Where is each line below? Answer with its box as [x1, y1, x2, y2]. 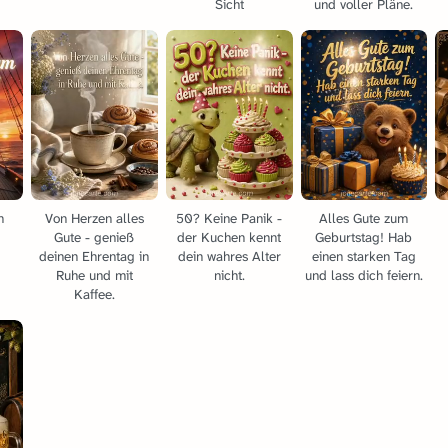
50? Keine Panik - [176, 209, 283, 227]
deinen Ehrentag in [39, 247, 150, 265]
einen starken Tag [311, 247, 416, 265]
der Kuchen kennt [177, 228, 282, 246]
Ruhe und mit [55, 266, 133, 284]
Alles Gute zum [319, 209, 409, 227]
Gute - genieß [54, 228, 135, 246]
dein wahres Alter [177, 247, 281, 265]
